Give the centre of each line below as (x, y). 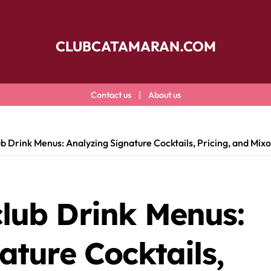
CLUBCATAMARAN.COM (135, 46)
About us (164, 95)
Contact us (111, 95)
